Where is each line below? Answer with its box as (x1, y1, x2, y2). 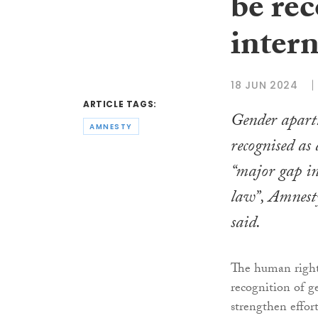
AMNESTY (89, 121, 133, 132)
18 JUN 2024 (231, 77, 298, 92)
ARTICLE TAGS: (83, 98, 157, 111)
